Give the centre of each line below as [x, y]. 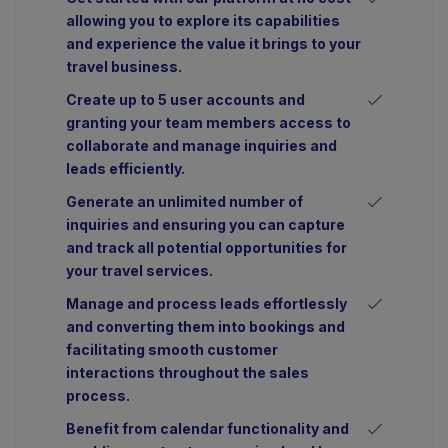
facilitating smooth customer [172, 350]
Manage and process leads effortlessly [206, 304]
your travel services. [139, 271]
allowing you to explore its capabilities [203, 21]
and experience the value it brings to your [213, 44]
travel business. [124, 67]
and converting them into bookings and [205, 327]
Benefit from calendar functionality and [207, 429]
